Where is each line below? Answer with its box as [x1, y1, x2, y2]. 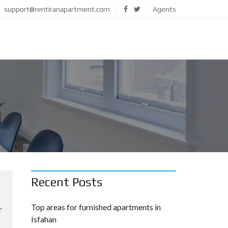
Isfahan [31, 214, 56, 224]
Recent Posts [31, 175, 102, 189]
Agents [153, 5, 176, 13]
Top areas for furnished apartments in [31, 202, 161, 212]
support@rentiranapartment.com [4, 5, 110, 13]
